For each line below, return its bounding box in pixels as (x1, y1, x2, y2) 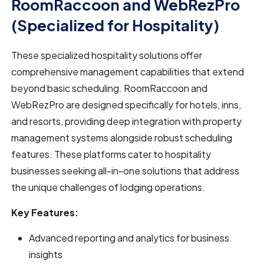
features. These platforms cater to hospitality (11, 147, 212, 160)
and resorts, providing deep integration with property (11, 114, 242, 127)
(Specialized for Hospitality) (11, 15, 220, 35)
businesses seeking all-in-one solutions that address (11, 164, 240, 177)
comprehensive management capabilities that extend (11, 65, 245, 78)
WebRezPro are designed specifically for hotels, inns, (11, 98, 242, 111)
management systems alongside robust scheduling (11, 131, 233, 144)
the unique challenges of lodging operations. (11, 180, 206, 193)
